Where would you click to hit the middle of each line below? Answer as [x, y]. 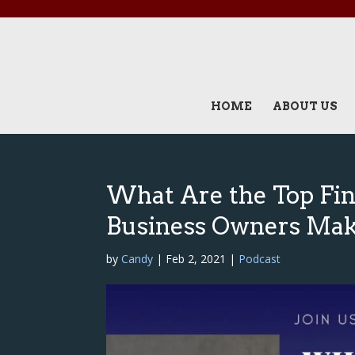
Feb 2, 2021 [196, 259]
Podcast [260, 259]
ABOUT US [305, 106]
